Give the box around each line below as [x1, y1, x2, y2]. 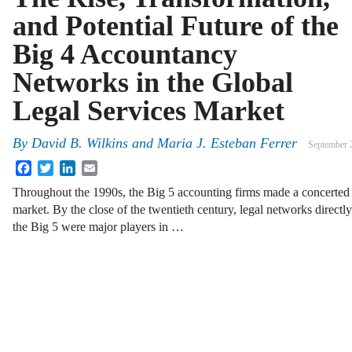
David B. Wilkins [31, 135, 128, 152]
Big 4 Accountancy [13, 38, 237, 70]
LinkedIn [75, 159, 121, 174]
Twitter [53, 159, 89, 174]
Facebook [31, 159, 80, 174]
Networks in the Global [13, 67, 293, 98]
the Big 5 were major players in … [13, 220, 184, 234]
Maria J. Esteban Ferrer [157, 135, 297, 152]
